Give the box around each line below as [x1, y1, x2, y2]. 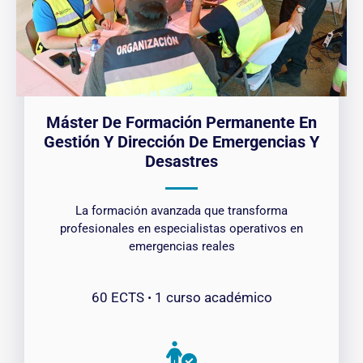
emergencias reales [128, 239, 235, 254]
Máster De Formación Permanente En [46, 113, 317, 133]
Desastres [145, 152, 218, 172]
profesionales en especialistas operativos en [60, 221, 303, 237]
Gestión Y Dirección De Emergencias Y [44, 132, 319, 152]
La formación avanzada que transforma [75, 203, 288, 219]
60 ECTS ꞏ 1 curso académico [91, 289, 272, 306]
